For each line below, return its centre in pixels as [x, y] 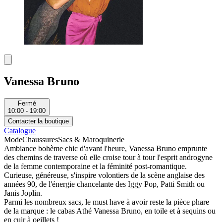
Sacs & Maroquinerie [91, 140]
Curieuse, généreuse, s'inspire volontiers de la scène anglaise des [104, 175]
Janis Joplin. [23, 193]
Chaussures [40, 140]
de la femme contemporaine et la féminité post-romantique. [95, 166]
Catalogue [20, 131]
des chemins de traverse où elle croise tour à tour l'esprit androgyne [108, 158]
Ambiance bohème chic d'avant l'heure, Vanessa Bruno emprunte [106, 149]
